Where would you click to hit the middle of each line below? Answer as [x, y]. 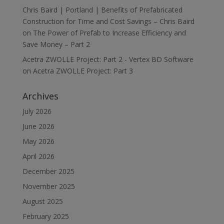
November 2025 [48, 186]
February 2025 [45, 216]
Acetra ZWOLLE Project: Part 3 [83, 71]
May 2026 [38, 141]
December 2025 [48, 171]
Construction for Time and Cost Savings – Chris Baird [108, 21]
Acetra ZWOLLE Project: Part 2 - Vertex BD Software [108, 59]
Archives [40, 96]
